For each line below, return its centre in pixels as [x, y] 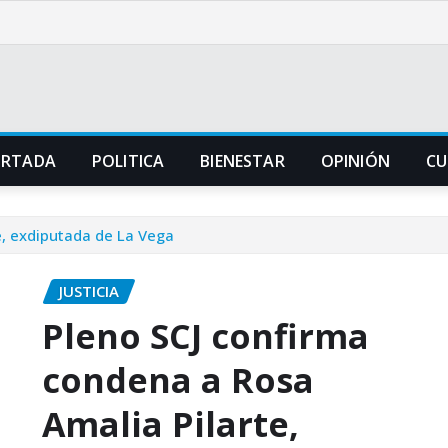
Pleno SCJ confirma [205, 335]
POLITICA [128, 161]
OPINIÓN [355, 161]
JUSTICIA [89, 291]
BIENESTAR [242, 161]
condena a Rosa [178, 379]
